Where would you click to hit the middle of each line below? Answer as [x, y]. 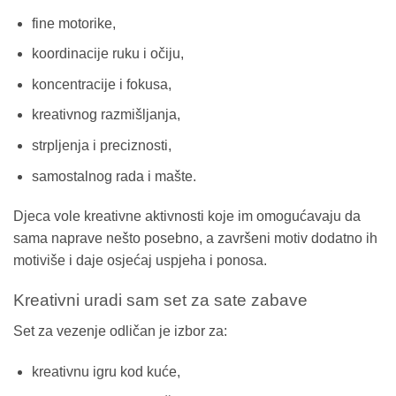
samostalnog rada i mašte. [114, 176]
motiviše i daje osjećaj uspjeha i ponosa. [140, 261]
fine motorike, [73, 23]
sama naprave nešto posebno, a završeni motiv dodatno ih [195, 239]
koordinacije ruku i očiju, [107, 54]
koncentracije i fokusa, [101, 84]
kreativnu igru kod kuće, [106, 371]
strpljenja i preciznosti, [101, 145]
